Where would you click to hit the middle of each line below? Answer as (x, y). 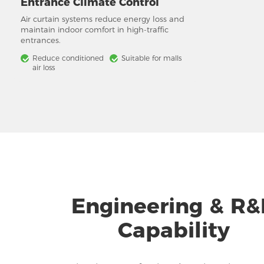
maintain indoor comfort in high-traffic (95, 29)
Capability (174, 230)
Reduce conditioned (68, 58)
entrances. (41, 40)
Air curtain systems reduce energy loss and (103, 19)
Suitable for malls (151, 58)
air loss (44, 67)
